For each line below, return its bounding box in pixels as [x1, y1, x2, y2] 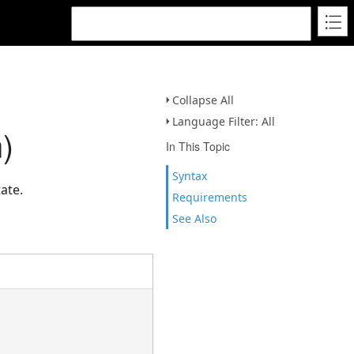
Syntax [172, 168, 207, 183]
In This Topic [166, 138, 230, 154]
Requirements [172, 190, 247, 205]
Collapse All [172, 92, 234, 107]
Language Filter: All [172, 114, 275, 129]
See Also [172, 211, 217, 226]
